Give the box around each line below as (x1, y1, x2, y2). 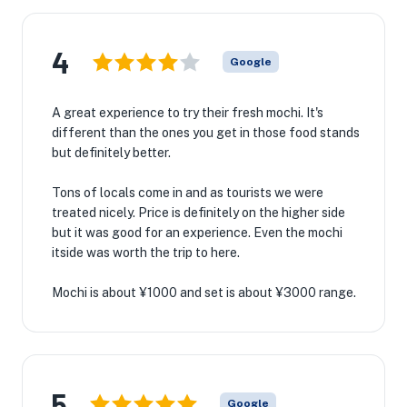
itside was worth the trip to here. (52, 245, 240, 260)
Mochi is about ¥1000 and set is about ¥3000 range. (52, 285, 356, 300)
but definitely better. (52, 145, 171, 160)
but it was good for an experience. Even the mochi (52, 225, 342, 240)
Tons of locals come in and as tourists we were (52, 185, 323, 200)
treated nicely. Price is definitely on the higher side (52, 205, 345, 220)
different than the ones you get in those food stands (52, 125, 360, 140)
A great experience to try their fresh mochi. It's (52, 105, 323, 120)
